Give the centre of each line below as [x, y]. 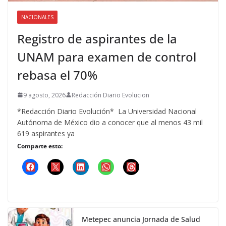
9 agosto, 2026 [44, 95]
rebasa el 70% [57, 75]
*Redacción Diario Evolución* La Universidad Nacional [107, 111]
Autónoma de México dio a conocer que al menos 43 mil [110, 122]
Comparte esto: [40, 146]
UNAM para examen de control [107, 56]
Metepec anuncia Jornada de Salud [141, 219]
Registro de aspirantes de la [97, 38]
